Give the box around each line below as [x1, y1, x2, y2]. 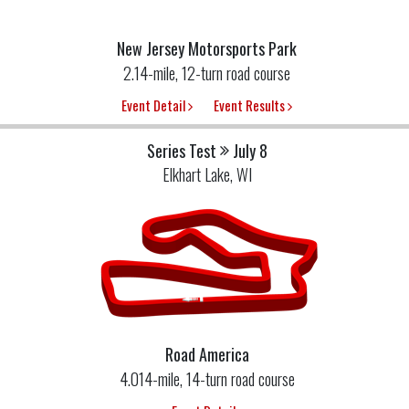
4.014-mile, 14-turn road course [119, 367, 295, 392]
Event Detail [121, 95, 188, 116]
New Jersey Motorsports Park [117, 37, 297, 61]
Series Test [146, 139, 216, 163]
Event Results [214, 95, 288, 116]
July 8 [232, 139, 267, 163]
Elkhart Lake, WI [162, 163, 252, 187]
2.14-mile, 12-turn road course [123, 61, 290, 86]
